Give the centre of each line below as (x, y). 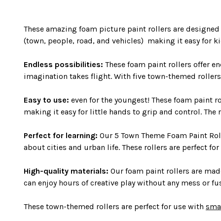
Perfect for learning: (61, 136)
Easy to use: (46, 100)
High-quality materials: (66, 171)
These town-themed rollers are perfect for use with (115, 207)
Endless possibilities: (63, 65)
